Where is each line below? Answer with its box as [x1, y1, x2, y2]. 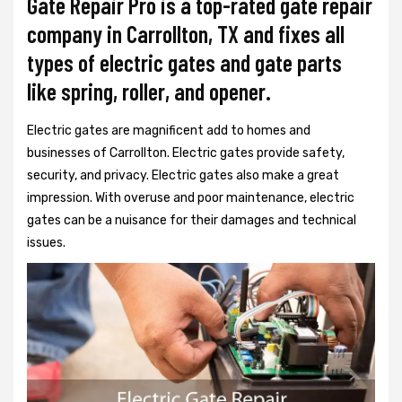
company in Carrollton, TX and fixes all [27, 20, 345, 48]
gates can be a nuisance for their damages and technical [27, 213, 356, 228]
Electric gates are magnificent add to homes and [27, 123, 310, 138]
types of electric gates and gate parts [27, 48, 342, 76]
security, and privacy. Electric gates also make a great [27, 168, 339, 183]
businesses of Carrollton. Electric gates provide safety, [27, 145, 345, 161]
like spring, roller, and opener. [27, 77, 271, 105]
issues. [27, 235, 66, 250]
